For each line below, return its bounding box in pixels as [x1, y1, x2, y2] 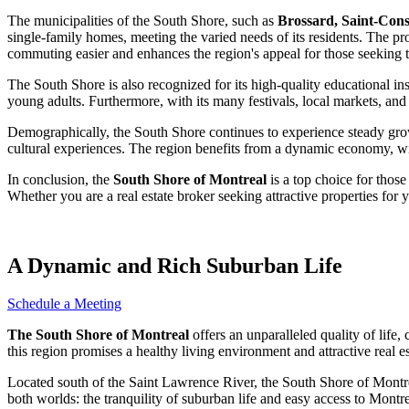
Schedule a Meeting [7, 296, 121, 312]
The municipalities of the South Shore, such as [7, 12, 278, 28]
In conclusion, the [7, 171, 113, 187]
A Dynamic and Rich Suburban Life [7, 253, 342, 278]
